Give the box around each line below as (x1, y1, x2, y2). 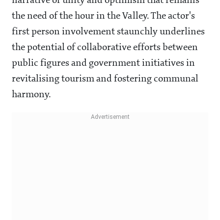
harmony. (12, 90, 51, 100)
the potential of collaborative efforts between (12, 43, 198, 53)
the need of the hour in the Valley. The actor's (12, 11, 195, 22)
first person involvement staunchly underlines (12, 27, 205, 37)
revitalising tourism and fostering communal (12, 74, 198, 84)
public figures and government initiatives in (12, 58, 195, 69)
